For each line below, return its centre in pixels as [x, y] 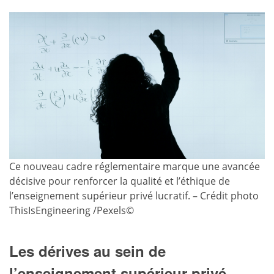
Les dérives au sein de [87, 250]
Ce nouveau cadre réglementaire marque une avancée [135, 166]
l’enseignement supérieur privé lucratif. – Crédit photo [134, 195]
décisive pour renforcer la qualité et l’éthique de [120, 181]
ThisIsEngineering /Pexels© [72, 210]
